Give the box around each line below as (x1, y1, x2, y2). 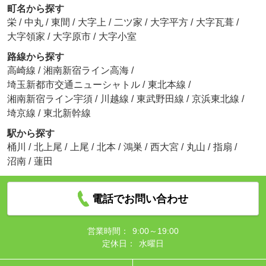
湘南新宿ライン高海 (43, 65, 131, 75)
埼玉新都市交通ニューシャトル (7, 79, 142, 90)
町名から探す (7, 3, 64, 14)
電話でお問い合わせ (92, 192, 189, 205)
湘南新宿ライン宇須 (7, 93, 95, 104)
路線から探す (7, 51, 64, 62)
